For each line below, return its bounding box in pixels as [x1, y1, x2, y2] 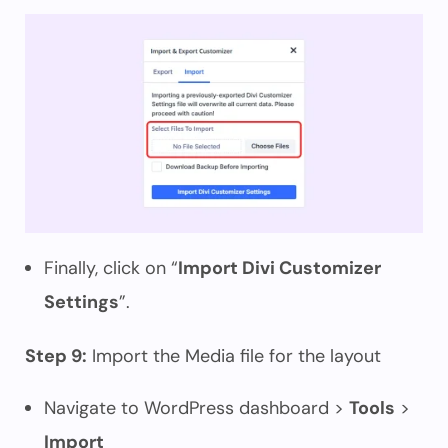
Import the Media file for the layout [87, 344, 381, 368]
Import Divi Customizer [178, 256, 381, 280]
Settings [44, 290, 119, 314]
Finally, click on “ [44, 256, 178, 280]
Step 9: [25, 344, 87, 368]
